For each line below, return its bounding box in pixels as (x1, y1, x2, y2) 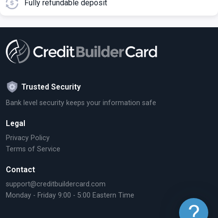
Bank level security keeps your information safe (6, 99, 156, 107)
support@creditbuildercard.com (6, 180, 106, 188)
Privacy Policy (6, 134, 50, 142)
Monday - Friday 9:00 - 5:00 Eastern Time (6, 191, 134, 200)
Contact (6, 165, 35, 174)
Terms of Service (6, 145, 60, 153)
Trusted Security (21, 82, 81, 91)
